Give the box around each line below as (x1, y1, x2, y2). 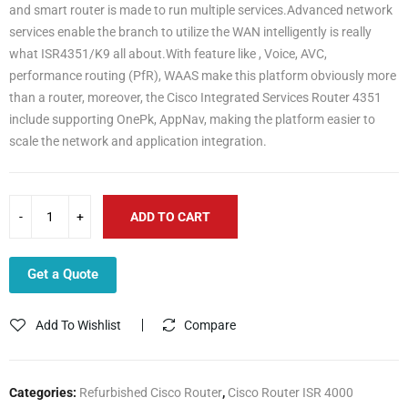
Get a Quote (27, 265, 98, 282)
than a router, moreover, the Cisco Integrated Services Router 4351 (9, 89, 382, 105)
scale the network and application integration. (9, 133, 267, 148)
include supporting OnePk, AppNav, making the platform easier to (9, 111, 375, 127)
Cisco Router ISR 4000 (228, 384, 353, 400)
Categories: (9, 384, 79, 400)
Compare (184, 317, 236, 332)
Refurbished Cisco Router (79, 384, 222, 400)
